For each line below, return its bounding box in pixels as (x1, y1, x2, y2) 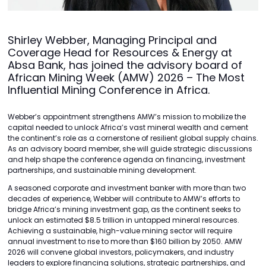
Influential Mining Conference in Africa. (8, 83, 210, 98)
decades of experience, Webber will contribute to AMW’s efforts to (8, 194, 240, 204)
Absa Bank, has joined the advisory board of (8, 58, 242, 73)
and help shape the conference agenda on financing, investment (8, 154, 245, 165)
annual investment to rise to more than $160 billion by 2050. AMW (8, 236, 242, 247)
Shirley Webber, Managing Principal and (8, 33, 217, 48)
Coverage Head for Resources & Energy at (8, 45, 232, 61)
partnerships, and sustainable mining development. (8, 165, 197, 176)
